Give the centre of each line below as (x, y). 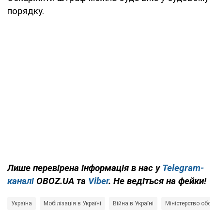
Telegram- (183, 168)
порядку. (26, 11)
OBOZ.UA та (61, 181)
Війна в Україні (133, 203)
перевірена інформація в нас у (98, 168)
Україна (22, 203)
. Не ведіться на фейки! (157, 181)
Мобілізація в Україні (72, 203)
